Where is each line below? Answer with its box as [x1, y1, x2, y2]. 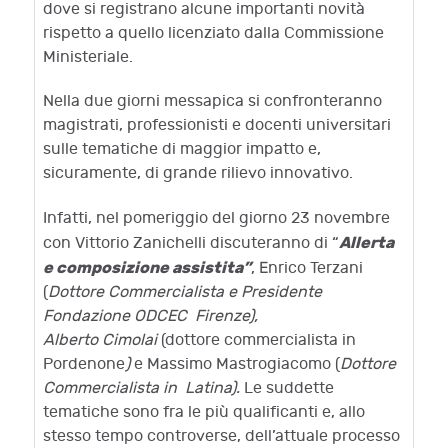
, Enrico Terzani [251, 259, 363, 279]
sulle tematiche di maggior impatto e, [43, 140, 321, 160]
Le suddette [244, 379, 334, 399]
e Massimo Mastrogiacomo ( [134, 355, 340, 375]
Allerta [339, 233, 394, 254]
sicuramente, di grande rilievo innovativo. [43, 164, 353, 184]
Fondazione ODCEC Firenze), [43, 307, 258, 327]
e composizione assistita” [43, 258, 251, 279]
